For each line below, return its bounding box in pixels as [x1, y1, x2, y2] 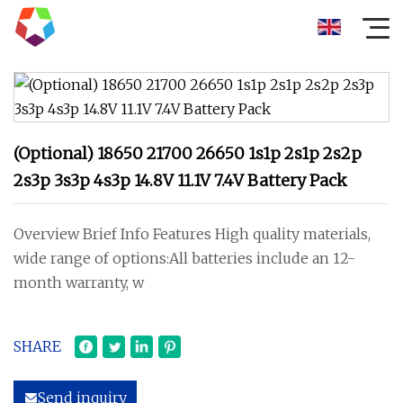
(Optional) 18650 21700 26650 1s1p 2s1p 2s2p [13, 143, 362, 164]
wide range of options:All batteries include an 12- [13, 249, 355, 267]
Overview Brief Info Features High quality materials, [13, 225, 371, 243]
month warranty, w [13, 273, 144, 291]
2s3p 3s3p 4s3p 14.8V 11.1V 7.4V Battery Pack [13, 170, 347, 191]
